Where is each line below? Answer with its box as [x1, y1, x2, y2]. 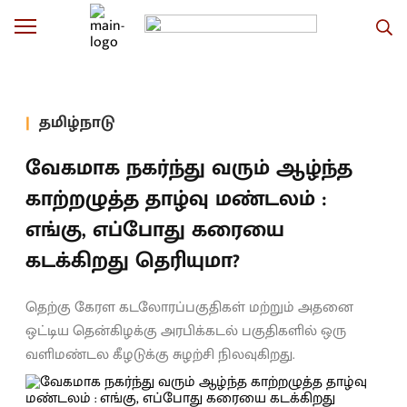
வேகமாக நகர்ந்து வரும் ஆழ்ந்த [25, 150, 352, 186]
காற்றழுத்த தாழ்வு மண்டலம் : [25, 181, 327, 217]
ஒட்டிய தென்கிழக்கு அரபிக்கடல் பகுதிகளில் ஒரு [25, 319, 346, 343]
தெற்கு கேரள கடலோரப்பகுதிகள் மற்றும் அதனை [25, 295, 353, 320]
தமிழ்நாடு [39, 108, 114, 136]
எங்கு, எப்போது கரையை [25, 212, 284, 248]
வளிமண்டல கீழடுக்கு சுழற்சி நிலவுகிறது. [25, 342, 294, 367]
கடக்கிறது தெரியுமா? [25, 243, 240, 279]
